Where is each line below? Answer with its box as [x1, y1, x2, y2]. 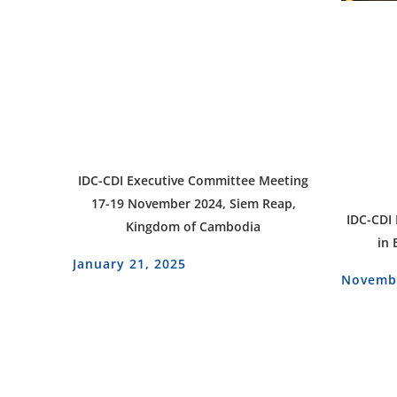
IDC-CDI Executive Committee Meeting [78, 172, 309, 190]
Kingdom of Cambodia [126, 218, 261, 236]
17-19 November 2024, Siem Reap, [90, 195, 296, 213]
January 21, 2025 [73, 255, 186, 273]
